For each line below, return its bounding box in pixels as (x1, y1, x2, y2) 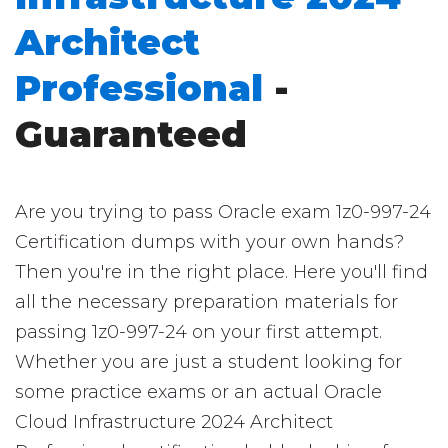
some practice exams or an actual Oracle (15, 381, 382, 403)
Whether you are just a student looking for (15, 351, 402, 373)
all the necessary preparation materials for (15, 291, 398, 313)
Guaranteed (15, 112, 247, 156)
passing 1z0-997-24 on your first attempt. (15, 321, 382, 343)
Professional (15, 66, 263, 110)
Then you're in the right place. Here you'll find (15, 261, 428, 283)
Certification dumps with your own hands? (15, 231, 404, 253)
